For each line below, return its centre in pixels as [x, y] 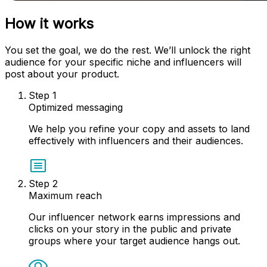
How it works [49, 24]
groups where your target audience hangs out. [134, 241]
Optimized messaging [76, 108]
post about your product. [62, 74]
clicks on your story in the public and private [130, 229]
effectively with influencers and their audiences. [136, 141]
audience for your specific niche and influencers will [123, 62]
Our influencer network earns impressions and [134, 217]
